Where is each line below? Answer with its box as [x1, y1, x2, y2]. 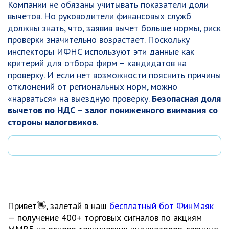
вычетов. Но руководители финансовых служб [8, 10, 191, 22]
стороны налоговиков [8, 116, 97, 128]
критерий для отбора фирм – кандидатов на [8, 57, 187, 69]
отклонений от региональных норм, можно [8, 81, 177, 93]
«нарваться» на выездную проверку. [8, 93, 152, 104]
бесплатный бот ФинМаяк [109, 200, 214, 212]
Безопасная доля [152, 93, 221, 104]
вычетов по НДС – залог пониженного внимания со [8, 104, 218, 116]
